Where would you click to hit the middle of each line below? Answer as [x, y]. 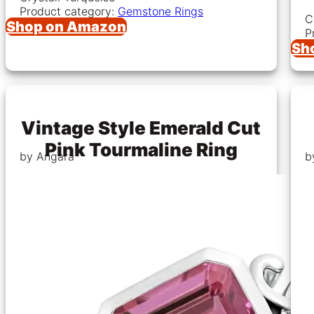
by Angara [47, 156]
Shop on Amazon [66, 27]
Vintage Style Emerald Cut [141, 128]
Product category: [69, 12]
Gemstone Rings [161, 12]
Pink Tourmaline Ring [141, 149]
